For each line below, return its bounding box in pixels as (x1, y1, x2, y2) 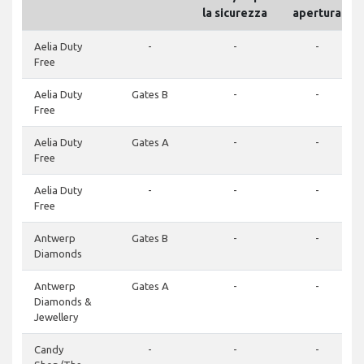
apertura (292, 6, 341, 20)
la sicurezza (202, 6, 267, 20)
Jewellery (34, 311, 78, 323)
